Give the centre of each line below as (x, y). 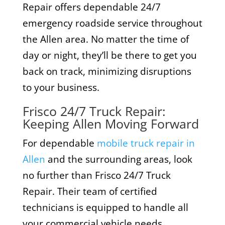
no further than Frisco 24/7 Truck (96, 175)
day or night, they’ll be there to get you (109, 55)
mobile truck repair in (146, 143)
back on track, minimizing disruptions (107, 71)
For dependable (60, 143)
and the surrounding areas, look (119, 159)
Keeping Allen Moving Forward (110, 123)
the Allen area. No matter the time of (105, 39)
